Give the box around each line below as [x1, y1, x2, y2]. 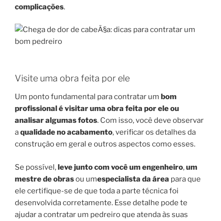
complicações [15, 2, 64, 11]
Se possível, [15, 162, 56, 172]
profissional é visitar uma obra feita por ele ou [15, 104, 179, 113]
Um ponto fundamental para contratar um [15, 92, 161, 102]
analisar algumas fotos [15, 116, 97, 125]
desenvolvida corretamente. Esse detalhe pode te [15, 198, 187, 207]
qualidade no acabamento [19, 128, 112, 137]
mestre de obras [15, 174, 75, 184]
